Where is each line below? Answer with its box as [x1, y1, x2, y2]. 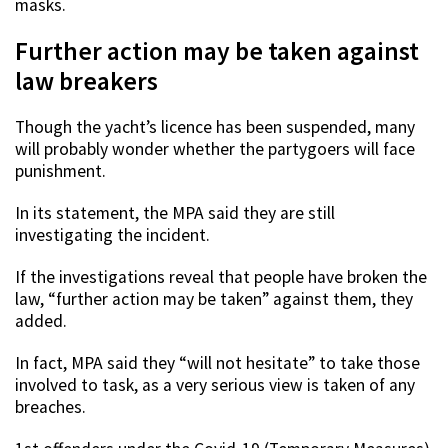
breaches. [15, 396, 86, 419]
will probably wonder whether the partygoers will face [15, 138, 415, 161]
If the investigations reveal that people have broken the [15, 266, 427, 289]
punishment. [15, 160, 106, 183]
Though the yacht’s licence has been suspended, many [15, 116, 415, 139]
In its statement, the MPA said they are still [15, 202, 335, 225]
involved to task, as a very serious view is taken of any [15, 374, 415, 397]
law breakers [15, 65, 158, 98]
